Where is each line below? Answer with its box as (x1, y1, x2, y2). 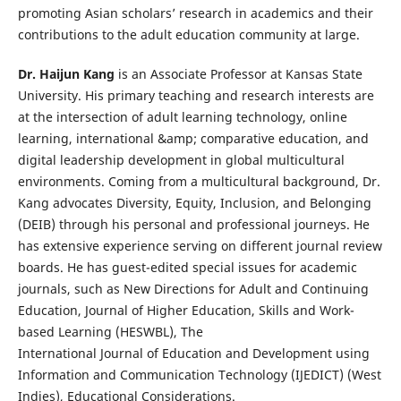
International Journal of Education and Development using (17, 345, 370, 363)
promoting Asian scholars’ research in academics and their (17, 4, 373, 22)
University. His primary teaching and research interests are (17, 87, 374, 105)
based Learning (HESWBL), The (17, 323, 203, 341)
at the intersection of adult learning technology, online (17, 108, 347, 126)
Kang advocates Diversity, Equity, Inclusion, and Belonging (17, 194, 371, 212)
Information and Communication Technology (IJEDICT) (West (17, 366, 381, 384)
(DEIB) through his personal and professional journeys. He (17, 216, 370, 234)
